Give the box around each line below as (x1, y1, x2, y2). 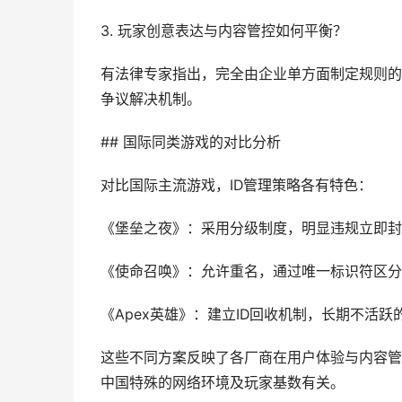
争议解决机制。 (100, 91, 201, 108)
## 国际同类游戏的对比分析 (100, 134, 281, 151)
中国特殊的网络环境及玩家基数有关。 (100, 374, 345, 391)
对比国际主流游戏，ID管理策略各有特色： (100, 177, 372, 194)
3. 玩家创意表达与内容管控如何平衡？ (100, 22, 347, 39)
